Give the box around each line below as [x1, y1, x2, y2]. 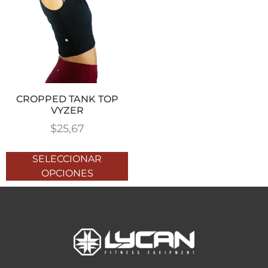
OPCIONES [41, 167, 93, 179]
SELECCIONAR [32, 153, 102, 165]
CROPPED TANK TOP [16, 93, 118, 105]
